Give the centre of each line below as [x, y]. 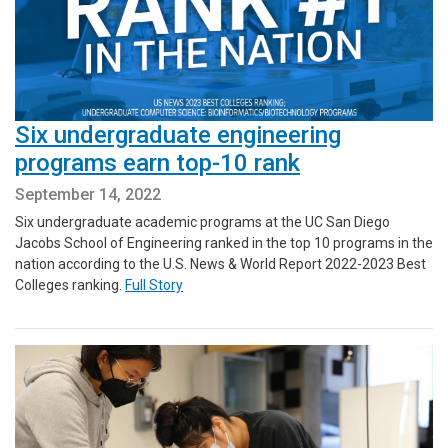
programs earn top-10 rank [157, 162]
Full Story [154, 284]
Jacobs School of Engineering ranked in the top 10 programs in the [224, 242]
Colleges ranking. [70, 284]
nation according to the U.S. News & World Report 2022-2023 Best [220, 263]
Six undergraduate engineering [178, 134]
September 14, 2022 [88, 194]
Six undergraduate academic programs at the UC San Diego [202, 221]
